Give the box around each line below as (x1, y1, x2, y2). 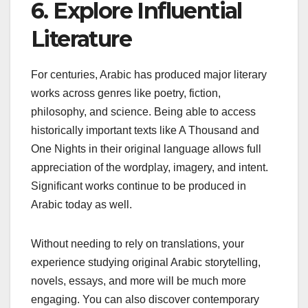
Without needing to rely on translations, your (31, 237, 244, 250)
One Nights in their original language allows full (31, 142, 261, 155)
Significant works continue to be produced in (31, 179, 246, 192)
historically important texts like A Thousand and (31, 124, 259, 136)
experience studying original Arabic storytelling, (31, 256, 261, 268)
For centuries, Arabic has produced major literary (31, 68, 267, 80)
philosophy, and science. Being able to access (31, 105, 256, 118)
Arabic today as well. (31, 198, 132, 210)
